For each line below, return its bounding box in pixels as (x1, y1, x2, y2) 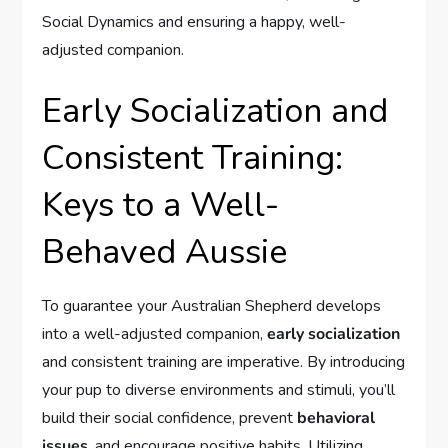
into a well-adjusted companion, (42, 322, 268, 345)
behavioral (297, 406, 376, 429)
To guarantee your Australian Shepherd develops (42, 294, 382, 317)
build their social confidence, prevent (42, 406, 298, 429)
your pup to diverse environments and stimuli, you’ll (42, 378, 396, 401)
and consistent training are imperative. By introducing (42, 350, 406, 373)
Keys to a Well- (42, 181, 280, 228)
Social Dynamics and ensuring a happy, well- (42, 10, 347, 33)
